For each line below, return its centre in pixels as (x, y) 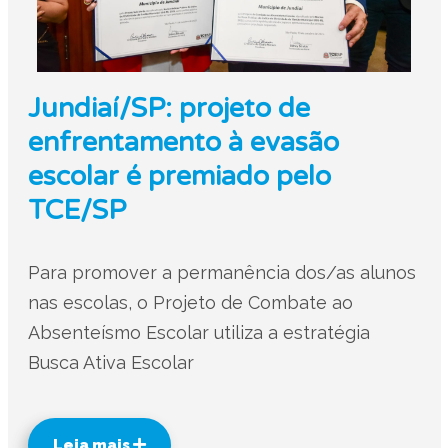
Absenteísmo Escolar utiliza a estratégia (198, 332)
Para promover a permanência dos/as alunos (221, 272)
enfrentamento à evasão (183, 142)
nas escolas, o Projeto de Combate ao (190, 302)
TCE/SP (76, 210)
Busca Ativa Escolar (110, 362)
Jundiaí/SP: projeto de (168, 108)
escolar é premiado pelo (179, 176)
